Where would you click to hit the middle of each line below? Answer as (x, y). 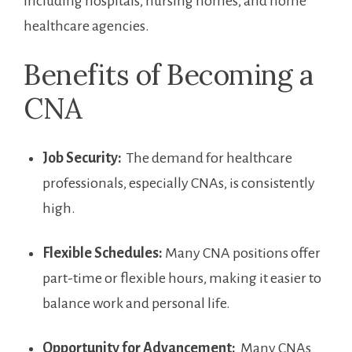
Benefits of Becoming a (168, 75)
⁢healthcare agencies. (86, 26)
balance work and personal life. (136, 304)
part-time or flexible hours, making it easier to (182, 279)
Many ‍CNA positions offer (242, 253)
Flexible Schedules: (103, 253)
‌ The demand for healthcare (207, 158)
